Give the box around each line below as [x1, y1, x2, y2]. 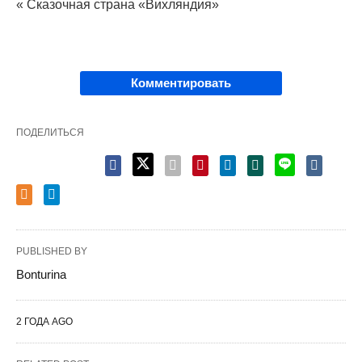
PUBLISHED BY [16, 245, 87, 257]
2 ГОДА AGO [16, 315, 73, 327]
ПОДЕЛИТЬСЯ [16, 126, 84, 138]
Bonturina [16, 267, 66, 281]
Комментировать [131, 75, 231, 90]
